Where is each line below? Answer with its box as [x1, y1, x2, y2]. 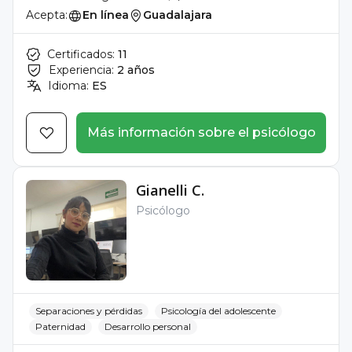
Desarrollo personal [104, 321, 191, 332]
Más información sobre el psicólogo [86, 125, 316, 140]
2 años [117, 63, 155, 77]
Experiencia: [49, 63, 114, 77]
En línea [82, 8, 129, 22]
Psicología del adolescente [161, 305, 276, 317]
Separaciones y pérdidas [35, 305, 142, 317]
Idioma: [48, 79, 89, 93]
